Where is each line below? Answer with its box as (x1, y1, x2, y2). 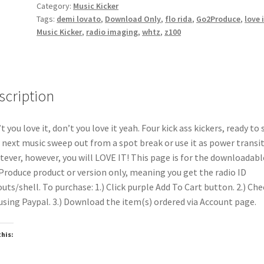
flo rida (165, 13, 193, 24)
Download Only (105, 13, 161, 24)
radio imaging (86, 26, 138, 37)
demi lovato (57, 13, 101, 24)
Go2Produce (196, 13, 241, 24)
